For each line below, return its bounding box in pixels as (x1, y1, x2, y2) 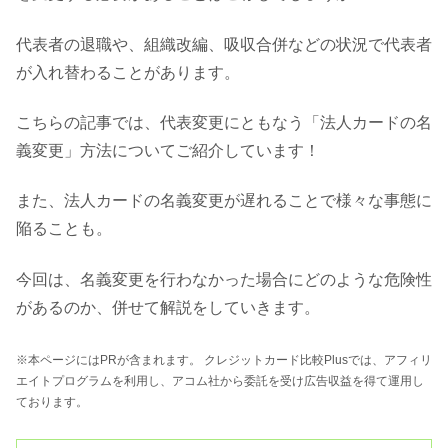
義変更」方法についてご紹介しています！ (16, 141, 320, 159)
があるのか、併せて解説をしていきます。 (16, 298, 320, 316)
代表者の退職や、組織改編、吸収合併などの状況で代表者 (16, 35, 432, 53)
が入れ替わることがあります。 (16, 63, 240, 81)
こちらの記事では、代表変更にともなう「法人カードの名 (16, 113, 432, 131)
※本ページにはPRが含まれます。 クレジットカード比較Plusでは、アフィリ (16, 353, 432, 368)
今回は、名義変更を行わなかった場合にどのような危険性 (16, 270, 432, 288)
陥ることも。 (16, 220, 112, 238)
